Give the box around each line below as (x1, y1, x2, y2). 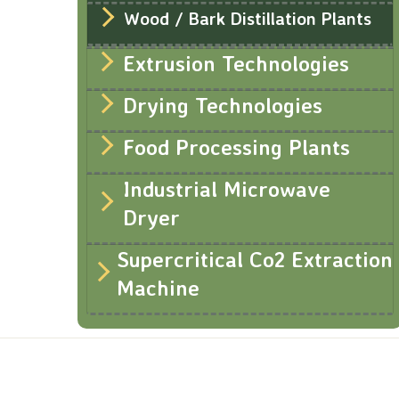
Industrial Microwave (122, 175, 330, 202)
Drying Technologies (123, 92, 322, 118)
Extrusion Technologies (123, 50, 349, 77)
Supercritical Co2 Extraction (116, 246, 393, 273)
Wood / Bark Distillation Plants (124, 7, 371, 29)
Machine (116, 274, 199, 301)
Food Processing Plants (123, 134, 350, 160)
